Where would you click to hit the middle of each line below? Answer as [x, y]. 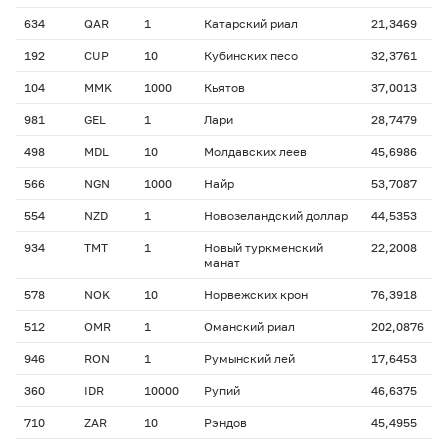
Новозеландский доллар [276, 215]
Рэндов [225, 422]
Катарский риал [251, 23]
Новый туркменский [263, 247]
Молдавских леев [255, 151]
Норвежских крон [256, 294]
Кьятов [224, 87]
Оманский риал [249, 326]
